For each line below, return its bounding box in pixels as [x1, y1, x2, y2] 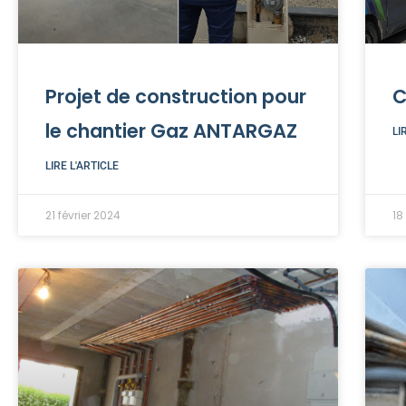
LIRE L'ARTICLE [45, 159, 119, 172]
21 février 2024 [45, 208, 121, 223]
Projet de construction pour [45, 83, 306, 110]
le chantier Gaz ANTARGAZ [45, 118, 297, 144]
